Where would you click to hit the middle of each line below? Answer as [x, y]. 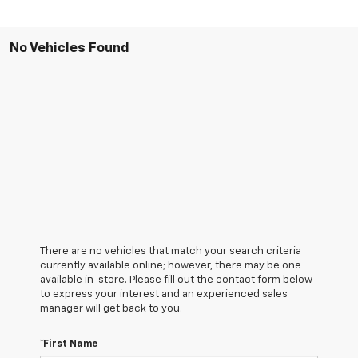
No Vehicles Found [70, 48]
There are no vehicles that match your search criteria [171, 251]
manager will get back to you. [111, 308]
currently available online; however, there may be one [171, 265]
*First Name [69, 344]
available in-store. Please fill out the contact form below [176, 280]
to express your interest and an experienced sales [164, 294]
